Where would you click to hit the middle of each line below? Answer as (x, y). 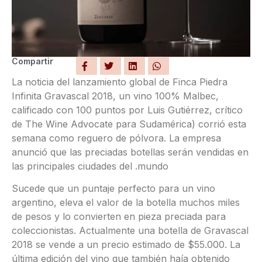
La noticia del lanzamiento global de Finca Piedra (120, 82)
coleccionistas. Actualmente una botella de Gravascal (130, 231)
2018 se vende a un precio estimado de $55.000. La (126, 245)
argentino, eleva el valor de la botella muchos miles (126, 203)
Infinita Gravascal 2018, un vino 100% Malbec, (115, 96)
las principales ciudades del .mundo (90, 166)
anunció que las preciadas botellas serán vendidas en (130, 152)
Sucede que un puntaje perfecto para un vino (113, 189)
